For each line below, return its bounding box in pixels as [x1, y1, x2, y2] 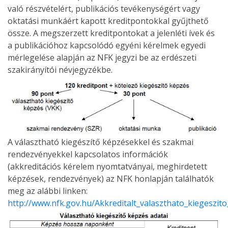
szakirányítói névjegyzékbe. [8, 64, 112, 75]
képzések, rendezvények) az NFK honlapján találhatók [8, 173, 214, 185]
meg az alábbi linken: [8, 185, 88, 197]
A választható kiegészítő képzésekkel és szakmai [8, 136, 193, 148]
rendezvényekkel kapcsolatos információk [8, 149, 168, 160]
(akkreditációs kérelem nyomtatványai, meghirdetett [8, 161, 207, 173]
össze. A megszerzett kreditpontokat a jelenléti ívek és [8, 27, 215, 39]
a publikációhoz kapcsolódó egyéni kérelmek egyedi [8, 39, 206, 51]
